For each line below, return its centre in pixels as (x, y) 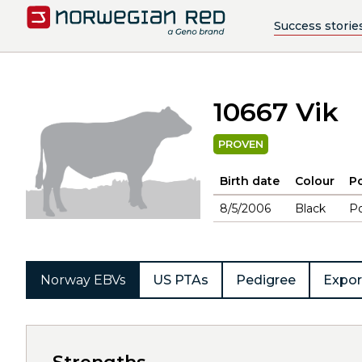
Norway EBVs (83, 280)
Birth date (250, 181)
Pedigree (266, 280)
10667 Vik (276, 112)
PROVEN (241, 144)
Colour (315, 181)
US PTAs (181, 280)
